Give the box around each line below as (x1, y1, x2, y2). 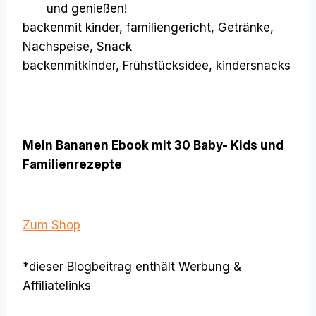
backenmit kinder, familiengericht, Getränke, (23, 20, 274, 35)
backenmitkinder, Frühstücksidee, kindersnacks (23, 59, 291, 73)
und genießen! (47, 1, 130, 16)
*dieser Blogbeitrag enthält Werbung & (23, 260, 241, 274)
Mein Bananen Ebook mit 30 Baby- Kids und (23, 138, 284, 153)
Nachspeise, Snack (23, 39, 132, 54)
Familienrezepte (23, 157, 122, 172)
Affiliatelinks (23, 279, 91, 293)
